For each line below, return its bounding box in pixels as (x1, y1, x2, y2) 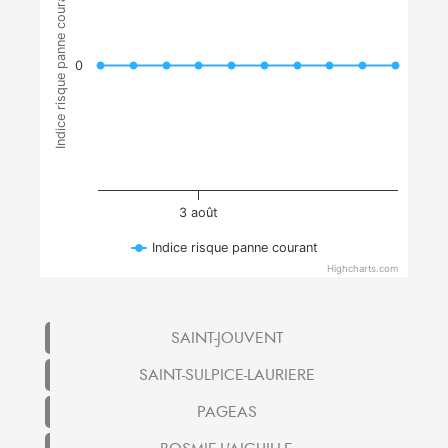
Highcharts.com (327, 262, 398, 275)
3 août (179, 204, 219, 220)
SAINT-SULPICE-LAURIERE (138, 363, 315, 386)
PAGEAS (196, 400, 257, 423)
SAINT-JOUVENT (170, 326, 283, 349)
